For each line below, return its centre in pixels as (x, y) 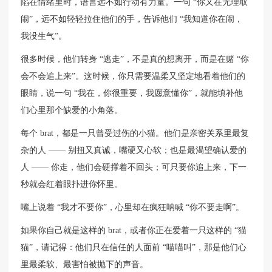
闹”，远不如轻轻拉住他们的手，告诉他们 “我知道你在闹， (132, 19)
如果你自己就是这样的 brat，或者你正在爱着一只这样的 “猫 (134, 231)
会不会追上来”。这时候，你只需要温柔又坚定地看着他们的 (133, 76)
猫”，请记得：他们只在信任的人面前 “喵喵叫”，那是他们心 (134, 248)
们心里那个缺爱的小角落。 (72, 110)
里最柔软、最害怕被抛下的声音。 (85, 265)
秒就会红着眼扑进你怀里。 (72, 185)
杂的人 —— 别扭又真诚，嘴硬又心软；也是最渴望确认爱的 (134, 151)
